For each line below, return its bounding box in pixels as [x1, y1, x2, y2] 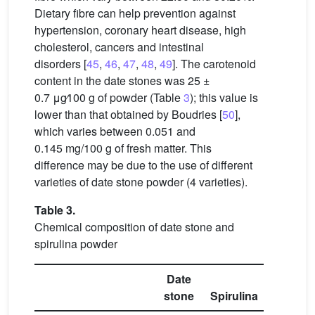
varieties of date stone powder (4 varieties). [34, 174, 247, 190]
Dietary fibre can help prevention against [34, 5, 236, 21]
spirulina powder [34, 236, 117, 252]
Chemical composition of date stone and [34, 219, 234, 235]
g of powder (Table [89, 89, 184, 105]
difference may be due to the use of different [34, 157, 252, 173]
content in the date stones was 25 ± [34, 72, 210, 89]
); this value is [190, 89, 258, 105]
